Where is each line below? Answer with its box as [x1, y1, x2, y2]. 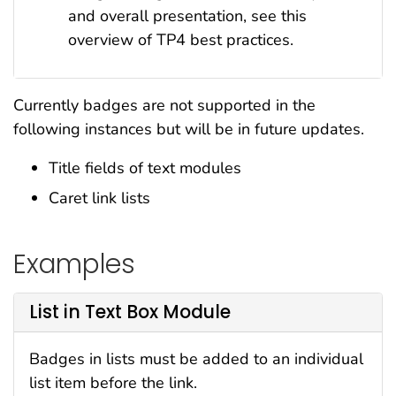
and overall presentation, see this [68, 4, 307, 27]
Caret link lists [49, 187, 150, 209]
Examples [13, 246, 135, 283]
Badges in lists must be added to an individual [29, 347, 363, 369]
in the [271, 94, 316, 116]
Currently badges [13, 94, 142, 116]
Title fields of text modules [49, 156, 241, 179]
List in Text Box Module [29, 300, 231, 325]
